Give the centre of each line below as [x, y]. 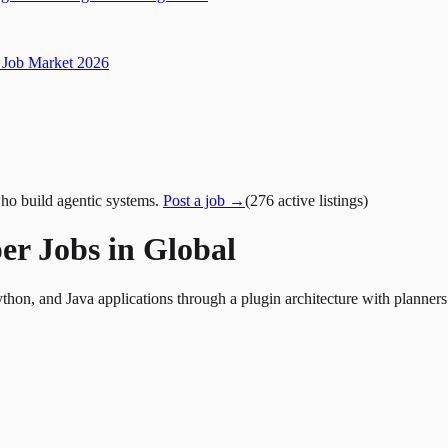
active [296, 200]
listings [341, 200]
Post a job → [204, 200]
